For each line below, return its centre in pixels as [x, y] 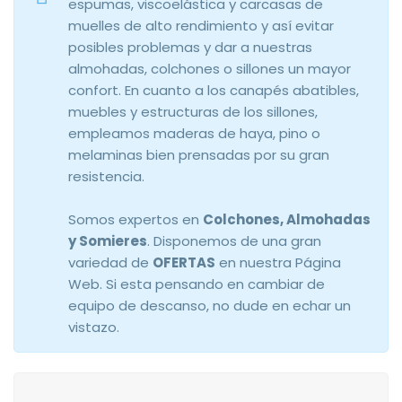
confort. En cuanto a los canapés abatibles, [214, 90]
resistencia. [106, 176]
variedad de [110, 262]
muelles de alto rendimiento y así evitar [201, 26]
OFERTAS [184, 262]
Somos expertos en [135, 219]
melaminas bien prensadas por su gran [199, 155]
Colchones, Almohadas [287, 219]
